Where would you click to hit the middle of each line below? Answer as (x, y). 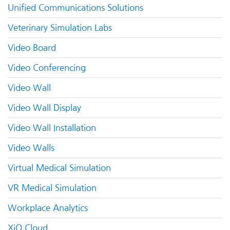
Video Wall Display (44, 108)
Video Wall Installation (52, 128)
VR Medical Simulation (52, 188)
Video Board (32, 48)
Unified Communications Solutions (75, 8)
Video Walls (31, 148)
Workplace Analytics (48, 208)
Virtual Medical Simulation (59, 168)
